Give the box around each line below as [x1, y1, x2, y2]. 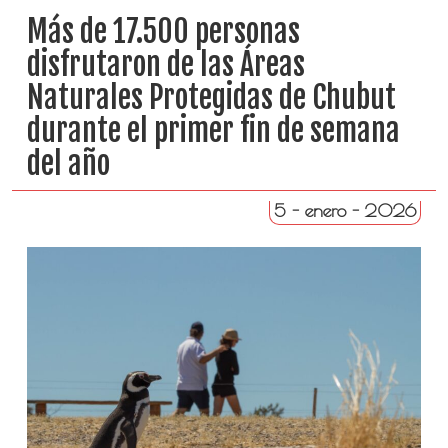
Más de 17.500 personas [26, 13, 300, 50]
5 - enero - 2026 [274, 200, 417, 221]
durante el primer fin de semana [26, 112, 400, 149]
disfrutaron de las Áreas [26, 46, 305, 83]
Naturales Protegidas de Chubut [26, 79, 396, 116]
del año [26, 145, 110, 182]
